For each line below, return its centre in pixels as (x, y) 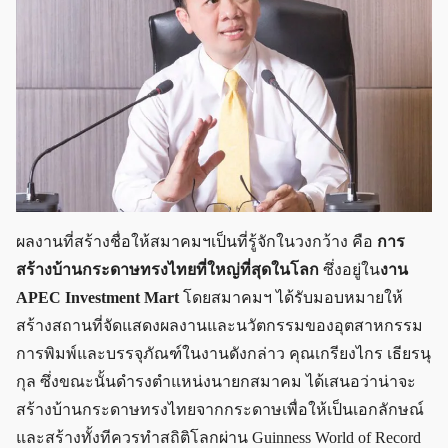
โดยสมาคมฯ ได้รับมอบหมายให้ (291, 298)
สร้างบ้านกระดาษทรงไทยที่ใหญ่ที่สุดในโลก (167, 270)
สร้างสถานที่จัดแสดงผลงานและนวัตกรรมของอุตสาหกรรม (219, 326)
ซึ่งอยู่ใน (349, 270)
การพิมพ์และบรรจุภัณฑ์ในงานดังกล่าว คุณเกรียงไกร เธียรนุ (223, 354)
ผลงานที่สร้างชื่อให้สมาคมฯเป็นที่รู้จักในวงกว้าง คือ (196, 242)
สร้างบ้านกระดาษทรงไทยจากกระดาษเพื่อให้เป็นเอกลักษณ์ (220, 410)
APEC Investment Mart (97, 298)
